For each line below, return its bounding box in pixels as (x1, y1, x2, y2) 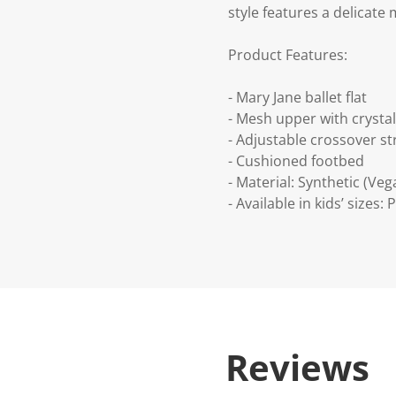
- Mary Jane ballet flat (228, 88, 367, 108)
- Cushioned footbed (228, 151, 364, 171)
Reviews (225, 343, 369, 392)
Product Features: (228, 45, 347, 65)
